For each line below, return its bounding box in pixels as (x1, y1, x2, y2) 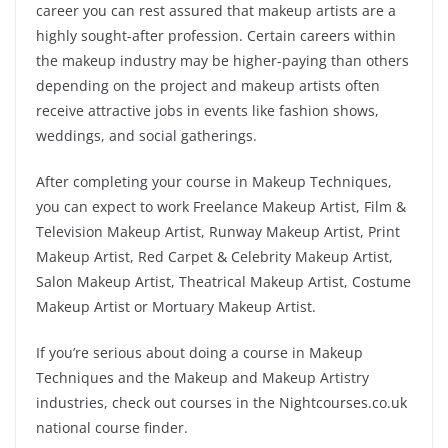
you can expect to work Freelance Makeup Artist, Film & (36, 197, 406, 216)
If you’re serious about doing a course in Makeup (36, 343, 363, 362)
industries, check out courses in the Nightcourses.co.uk (36, 393, 407, 412)
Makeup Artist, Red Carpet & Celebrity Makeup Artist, (36, 247, 393, 266)
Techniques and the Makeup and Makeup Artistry (36, 368, 369, 387)
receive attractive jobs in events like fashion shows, (36, 101, 379, 120)
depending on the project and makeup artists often (36, 76, 380, 95)
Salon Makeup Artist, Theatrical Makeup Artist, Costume (36, 272, 411, 291)
